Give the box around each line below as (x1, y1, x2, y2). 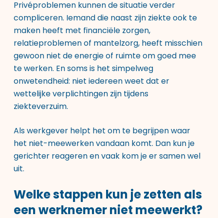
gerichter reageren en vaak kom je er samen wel (14, 150, 200, 162)
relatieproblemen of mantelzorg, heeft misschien (14, 37, 202, 49)
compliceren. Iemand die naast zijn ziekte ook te (14, 12, 197, 23)
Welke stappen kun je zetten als (14, 186, 202, 202)
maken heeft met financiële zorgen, (14, 25, 150, 36)
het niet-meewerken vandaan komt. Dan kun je (14, 138, 195, 149)
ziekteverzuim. (14, 101, 68, 112)
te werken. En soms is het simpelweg (14, 63, 153, 74)
